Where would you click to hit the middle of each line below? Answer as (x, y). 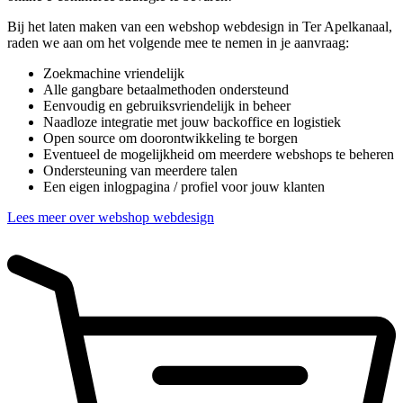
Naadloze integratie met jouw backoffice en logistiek (192, 122)
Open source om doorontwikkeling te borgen (170, 139)
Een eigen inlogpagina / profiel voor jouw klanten (184, 187)
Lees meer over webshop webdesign (111, 218)
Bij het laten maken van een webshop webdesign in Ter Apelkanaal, (200, 27)
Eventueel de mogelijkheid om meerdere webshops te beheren (219, 155)
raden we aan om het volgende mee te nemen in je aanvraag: (178, 43)
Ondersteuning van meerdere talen (140, 171)
